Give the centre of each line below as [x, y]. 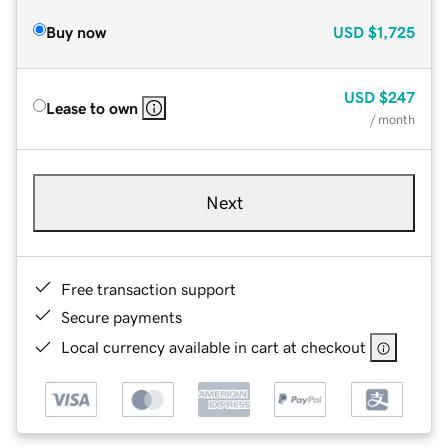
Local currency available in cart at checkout [213, 346]
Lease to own [92, 107]
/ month [392, 119]
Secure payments [121, 316]
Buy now [76, 31]
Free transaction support [148, 288]
